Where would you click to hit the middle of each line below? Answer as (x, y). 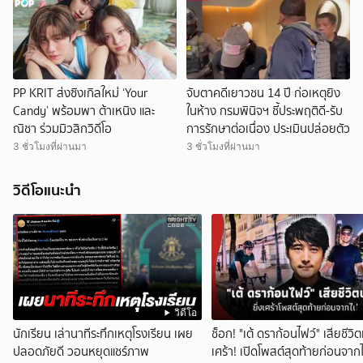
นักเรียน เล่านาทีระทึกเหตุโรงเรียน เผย (103, 333)
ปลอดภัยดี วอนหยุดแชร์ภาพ (81, 351)
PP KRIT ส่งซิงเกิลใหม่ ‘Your (81, 93)
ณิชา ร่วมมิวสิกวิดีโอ (62, 128)
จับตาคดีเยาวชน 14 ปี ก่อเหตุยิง (263, 93)
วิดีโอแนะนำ (47, 190)
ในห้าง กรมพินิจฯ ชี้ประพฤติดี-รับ (265, 111)
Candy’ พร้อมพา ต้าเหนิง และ (84, 111)
